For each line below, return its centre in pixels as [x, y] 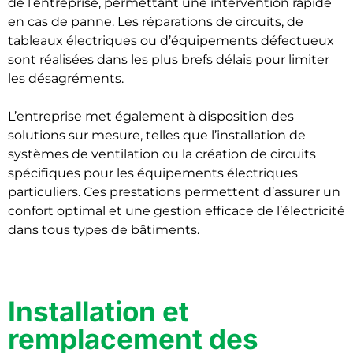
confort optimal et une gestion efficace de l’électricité [176, 211]
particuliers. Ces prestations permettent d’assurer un [174, 192]
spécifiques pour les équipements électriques [153, 173]
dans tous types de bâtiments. [104, 230]
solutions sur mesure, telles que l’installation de [157, 135]
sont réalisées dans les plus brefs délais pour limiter [169, 59]
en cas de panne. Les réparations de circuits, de [156, 22]
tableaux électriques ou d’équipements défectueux [171, 41]
